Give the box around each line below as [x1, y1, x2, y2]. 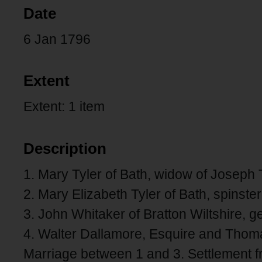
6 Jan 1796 [23, 31, 91, 47]
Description [23, 140, 106, 157]
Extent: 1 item [23, 99, 105, 115]
